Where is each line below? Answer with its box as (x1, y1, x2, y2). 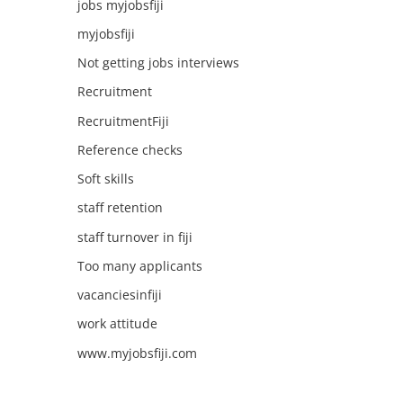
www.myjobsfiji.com (76, 344, 197, 362)
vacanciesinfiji (76, 286, 162, 303)
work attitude (76, 315, 157, 333)
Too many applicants (76, 256, 202, 274)
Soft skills (76, 170, 134, 187)
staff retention (76, 199, 163, 217)
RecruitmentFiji (76, 112, 169, 130)
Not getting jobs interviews (76, 54, 239, 71)
